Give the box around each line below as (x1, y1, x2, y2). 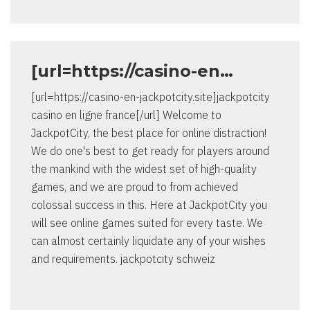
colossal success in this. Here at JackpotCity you (31, 198, 267, 212)
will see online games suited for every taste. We (31, 216, 263, 230)
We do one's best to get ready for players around (31, 144, 269, 158)
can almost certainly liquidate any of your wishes (31, 234, 266, 248)
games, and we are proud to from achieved (31, 180, 238, 194)
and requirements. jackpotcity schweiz (31, 252, 215, 266)
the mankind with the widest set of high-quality (31, 162, 257, 176)
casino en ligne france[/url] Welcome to (31, 108, 221, 122)
